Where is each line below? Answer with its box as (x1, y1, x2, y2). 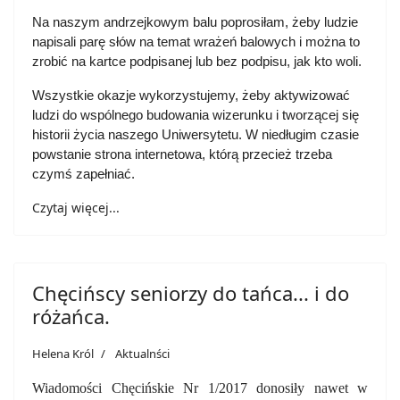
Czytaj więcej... (32, 199, 120, 216)
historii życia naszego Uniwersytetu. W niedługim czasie (32, 128, 359, 142)
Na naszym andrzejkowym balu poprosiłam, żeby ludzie (32, 15, 358, 29)
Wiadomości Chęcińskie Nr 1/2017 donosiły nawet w (32, 380, 368, 396)
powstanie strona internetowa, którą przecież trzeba (32, 147, 332, 162)
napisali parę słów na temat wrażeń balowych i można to (32, 35, 360, 49)
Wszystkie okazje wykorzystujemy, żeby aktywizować (32, 88, 350, 103)
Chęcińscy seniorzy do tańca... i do (32, 279, 349, 306)
